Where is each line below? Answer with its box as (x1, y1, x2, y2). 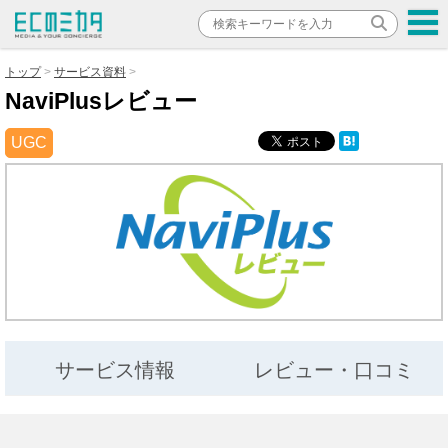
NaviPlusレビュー (5, 88, 197, 114)
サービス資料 (54, 65, 126, 79)
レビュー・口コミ (253, 358, 414, 381)
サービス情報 (54, 358, 175, 381)
